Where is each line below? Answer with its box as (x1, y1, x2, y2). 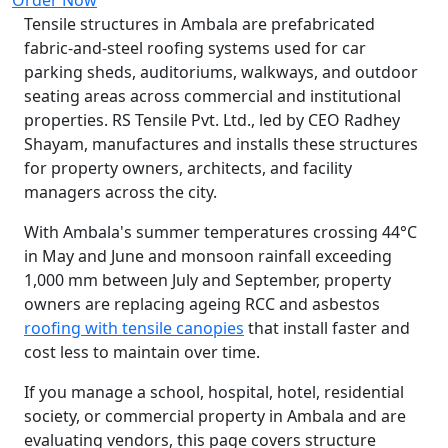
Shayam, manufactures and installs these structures (24, 132, 418, 155)
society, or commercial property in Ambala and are (24, 404, 406, 427)
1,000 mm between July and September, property (24, 268, 391, 291)
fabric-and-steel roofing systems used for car (24, 36, 366, 59)
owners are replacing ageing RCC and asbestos (24, 292, 380, 315)
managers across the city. (24, 180, 217, 203)
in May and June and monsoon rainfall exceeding (24, 244, 392, 267)
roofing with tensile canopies (24, 316, 244, 339)
